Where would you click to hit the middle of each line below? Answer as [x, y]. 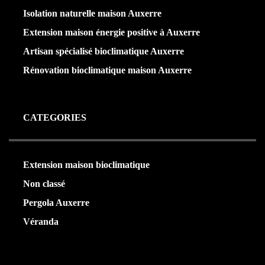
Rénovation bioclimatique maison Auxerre [107, 70]
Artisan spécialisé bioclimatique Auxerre [104, 51]
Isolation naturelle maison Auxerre [92, 14]
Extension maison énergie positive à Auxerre [112, 33]
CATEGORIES [55, 118]
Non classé [44, 184]
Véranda [41, 222]
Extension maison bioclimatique [86, 165]
